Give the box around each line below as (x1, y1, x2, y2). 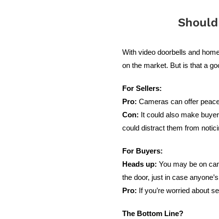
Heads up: (122, 160, 157, 168)
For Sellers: (122, 84, 162, 92)
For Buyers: (122, 147, 163, 155)
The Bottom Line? (122, 209, 184, 218)
